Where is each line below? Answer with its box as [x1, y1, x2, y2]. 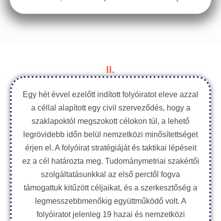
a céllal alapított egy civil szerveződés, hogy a [31, 104, 190, 112]
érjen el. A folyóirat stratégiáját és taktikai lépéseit [25, 144, 196, 152]
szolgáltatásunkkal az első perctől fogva [41, 170, 180, 179]
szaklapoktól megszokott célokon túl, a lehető [32, 117, 189, 125]
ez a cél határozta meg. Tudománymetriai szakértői [22, 157, 199, 165]
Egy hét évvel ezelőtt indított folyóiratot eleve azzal [23, 90, 198, 99]
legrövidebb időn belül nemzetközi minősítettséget [23, 130, 198, 139]
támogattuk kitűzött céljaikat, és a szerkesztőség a [24, 184, 197, 192]
